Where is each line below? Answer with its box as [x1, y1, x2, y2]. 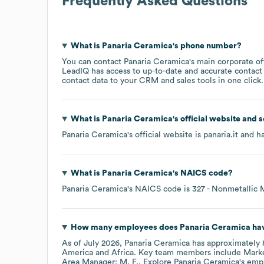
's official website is [127, 130, 203, 139]
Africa [111, 248, 134, 257]
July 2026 [84, 239, 120, 247]
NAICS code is [135, 184, 192, 193]
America [62, 248, 93, 257]
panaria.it [203, 130, 238, 139]
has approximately [190, 239, 262, 247]
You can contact [62, 57, 124, 66]
